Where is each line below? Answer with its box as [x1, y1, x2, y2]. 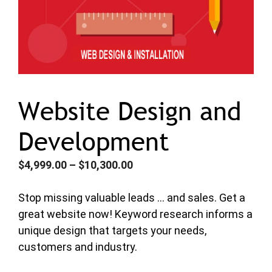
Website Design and [18, 95, 241, 127]
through [132, 207, 173, 220]
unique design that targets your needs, [18, 224, 206, 237]
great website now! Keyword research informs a [18, 208, 253, 220]
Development [18, 126, 169, 157]
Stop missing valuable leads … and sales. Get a [18, 191, 245, 204]
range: [132, 174, 165, 187]
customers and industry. [18, 240, 137, 253]
